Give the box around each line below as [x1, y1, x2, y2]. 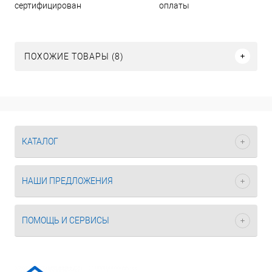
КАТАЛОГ [22, 137, 58, 146]
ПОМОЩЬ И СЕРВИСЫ [22, 216, 109, 225]
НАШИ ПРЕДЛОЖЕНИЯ [22, 176, 113, 186]
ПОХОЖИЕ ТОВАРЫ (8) [24, 51, 124, 61]
